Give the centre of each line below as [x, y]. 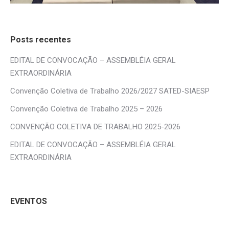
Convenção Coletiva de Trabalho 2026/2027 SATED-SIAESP [110, 91]
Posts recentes [41, 40]
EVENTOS [29, 201]
